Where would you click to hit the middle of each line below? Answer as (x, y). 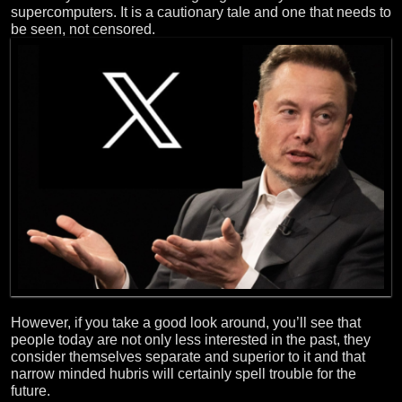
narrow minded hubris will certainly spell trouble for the (184, 374)
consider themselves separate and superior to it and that (188, 357)
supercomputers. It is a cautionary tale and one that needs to (201, 13)
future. (31, 391)
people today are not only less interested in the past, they (191, 340)
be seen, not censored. (83, 30)
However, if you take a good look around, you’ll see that (186, 323)
